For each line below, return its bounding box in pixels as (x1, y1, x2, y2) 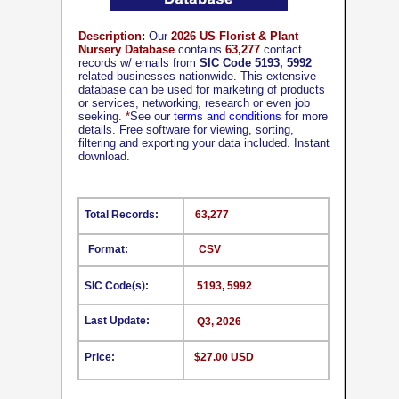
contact (260, 43, 302, 56)
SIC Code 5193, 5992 (199, 56, 312, 69)
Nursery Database (78, 43, 175, 56)
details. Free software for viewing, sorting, (78, 123, 294, 136)
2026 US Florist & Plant (171, 29, 298, 43)
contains (175, 43, 225, 56)
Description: (78, 29, 145, 43)
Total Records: (85, 208, 159, 221)
